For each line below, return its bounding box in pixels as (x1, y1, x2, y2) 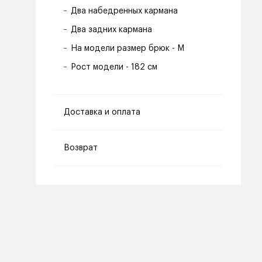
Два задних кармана (71, 26, 152, 34)
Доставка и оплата (64, 108, 140, 116)
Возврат (64, 144, 98, 152)
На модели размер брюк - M (71, 44, 184, 53)
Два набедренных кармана (71, 7, 178, 15)
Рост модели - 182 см (71, 63, 157, 71)
